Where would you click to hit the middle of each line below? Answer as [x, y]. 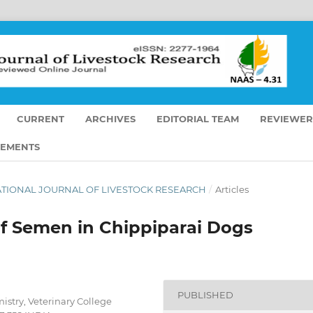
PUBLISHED [206, 295]
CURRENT [41, 118]
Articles [232, 189]
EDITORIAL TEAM [198, 118]
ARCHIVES [111, 118]
